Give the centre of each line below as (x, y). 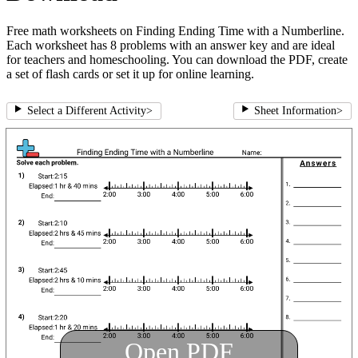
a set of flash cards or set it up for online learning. (130, 74)
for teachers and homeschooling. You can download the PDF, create (177, 60)
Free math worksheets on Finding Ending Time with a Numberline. (175, 31)
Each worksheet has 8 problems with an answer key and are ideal (171, 46)
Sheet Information (295, 111)
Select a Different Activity (86, 111)
